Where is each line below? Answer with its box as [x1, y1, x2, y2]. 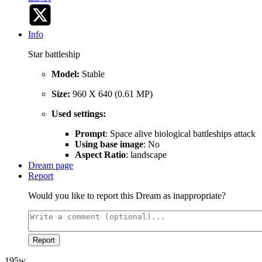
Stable [82, 69, 105, 80]
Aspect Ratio [75, 150, 126, 160]
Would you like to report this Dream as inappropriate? [28, 191, 226, 201]
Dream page [28, 160, 73, 171]
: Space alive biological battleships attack [105, 129, 256, 139]
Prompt [75, 129, 105, 139]
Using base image [75, 139, 143, 150]
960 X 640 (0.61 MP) [73, 89, 153, 99]
